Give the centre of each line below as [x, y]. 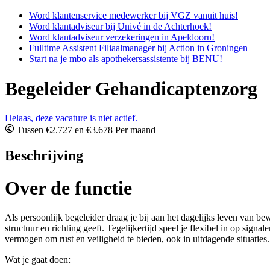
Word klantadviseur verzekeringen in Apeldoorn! [122, 37]
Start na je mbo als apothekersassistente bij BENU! [126, 59]
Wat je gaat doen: [38, 260]
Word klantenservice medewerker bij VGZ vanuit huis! [133, 16]
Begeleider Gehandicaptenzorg [131, 88]
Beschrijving [44, 156]
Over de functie [68, 188]
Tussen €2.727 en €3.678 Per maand [85, 130]
